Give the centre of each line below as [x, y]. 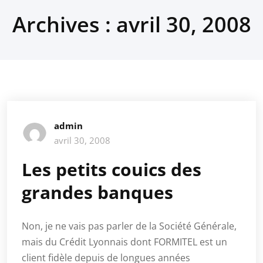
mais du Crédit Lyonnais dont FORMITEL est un [124, 242]
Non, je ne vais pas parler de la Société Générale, [129, 226]
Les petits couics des [112, 169]
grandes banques [97, 192]
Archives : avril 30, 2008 [131, 24]
